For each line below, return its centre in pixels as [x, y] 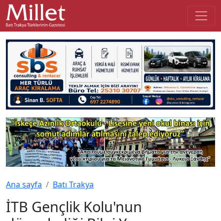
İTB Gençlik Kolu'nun [74, 206]
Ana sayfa [24, 184]
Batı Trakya [73, 184]
